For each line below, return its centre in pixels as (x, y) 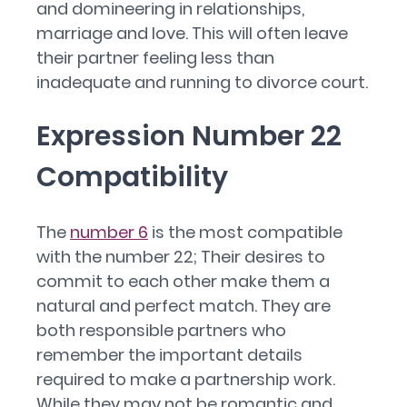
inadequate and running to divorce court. (202, 82)
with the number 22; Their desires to (181, 257)
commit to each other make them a (183, 281)
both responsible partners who (161, 330)
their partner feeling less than (155, 58)
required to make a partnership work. (186, 379)
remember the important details (169, 355)
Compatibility (132, 177)
